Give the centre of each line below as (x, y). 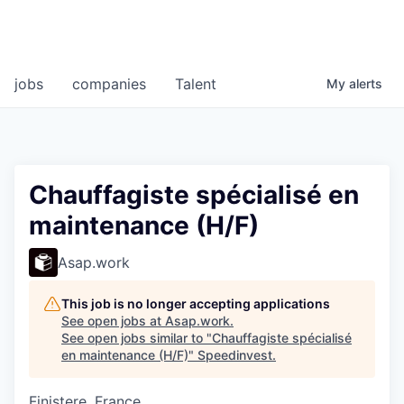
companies (109, 84)
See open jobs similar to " (137, 338)
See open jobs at (113, 321)
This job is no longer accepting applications (196, 304)
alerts (366, 84)
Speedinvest (235, 355)
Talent (196, 84)
